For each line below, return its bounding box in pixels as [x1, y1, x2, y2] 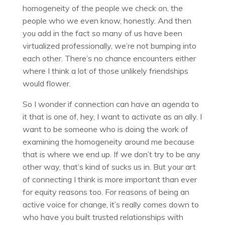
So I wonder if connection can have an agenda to [22, 99, 199, 109]
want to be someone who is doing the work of [22, 124, 188, 135]
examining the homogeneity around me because [22, 137, 194, 147]
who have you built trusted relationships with [22, 212, 183, 222]
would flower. [22, 78, 71, 89]
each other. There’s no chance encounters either [22, 53, 196, 64]
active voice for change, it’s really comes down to [22, 199, 199, 210]
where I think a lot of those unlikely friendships [22, 66, 188, 76]
